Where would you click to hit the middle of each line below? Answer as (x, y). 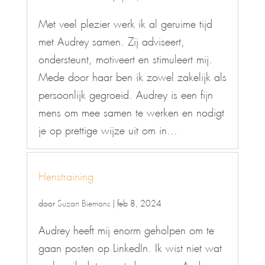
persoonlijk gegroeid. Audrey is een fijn (125, 93)
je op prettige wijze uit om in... (108, 128)
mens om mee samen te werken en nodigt (131, 111)
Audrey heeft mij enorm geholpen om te (126, 228)
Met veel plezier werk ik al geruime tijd (125, 22)
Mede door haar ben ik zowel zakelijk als (132, 75)
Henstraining (66, 174)
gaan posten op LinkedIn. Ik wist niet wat (130, 246)
